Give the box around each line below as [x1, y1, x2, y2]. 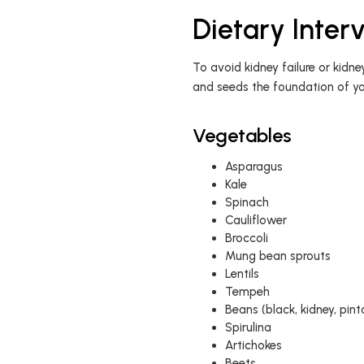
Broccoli [224, 231, 268, 245]
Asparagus [224, 159, 283, 174]
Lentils [224, 266, 259, 281]
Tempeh [224, 284, 270, 299]
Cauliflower [224, 213, 287, 227]
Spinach [224, 195, 269, 210]
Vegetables [192, 123, 292, 147]
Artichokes [224, 338, 282, 353]
